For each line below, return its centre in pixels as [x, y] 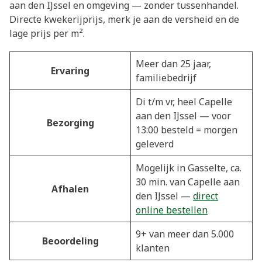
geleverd [155, 144]
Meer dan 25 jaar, [173, 63]
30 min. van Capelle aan [188, 182]
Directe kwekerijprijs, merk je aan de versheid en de [124, 19]
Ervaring [70, 70]
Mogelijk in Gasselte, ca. [189, 168]
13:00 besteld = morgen [187, 130]
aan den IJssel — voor [183, 116]
